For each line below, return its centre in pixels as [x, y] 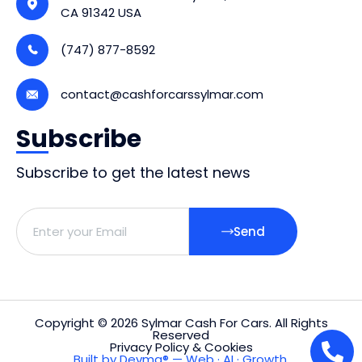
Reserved [181, 335]
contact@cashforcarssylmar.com [162, 94]
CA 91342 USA [101, 13]
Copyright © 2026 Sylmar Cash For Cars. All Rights [181, 323]
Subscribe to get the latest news [133, 173]
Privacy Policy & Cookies [181, 347]
